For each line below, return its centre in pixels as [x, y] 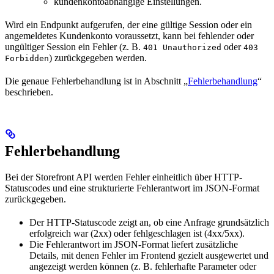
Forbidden [27, 59]
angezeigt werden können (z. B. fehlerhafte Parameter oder [143, 267]
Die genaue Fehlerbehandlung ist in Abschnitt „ [96, 81]
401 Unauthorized [182, 48]
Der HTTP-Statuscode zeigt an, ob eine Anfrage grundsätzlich [149, 223]
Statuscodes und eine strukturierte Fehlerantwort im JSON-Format [132, 188]
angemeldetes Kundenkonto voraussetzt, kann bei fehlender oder [129, 36]
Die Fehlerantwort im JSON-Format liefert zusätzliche [134, 245]
